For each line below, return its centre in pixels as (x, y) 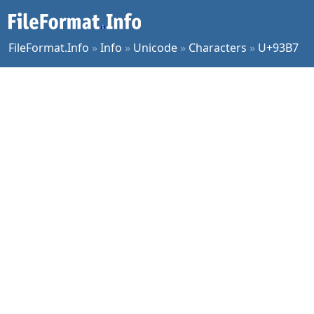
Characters (218, 48)
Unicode (155, 48)
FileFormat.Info (49, 48)
